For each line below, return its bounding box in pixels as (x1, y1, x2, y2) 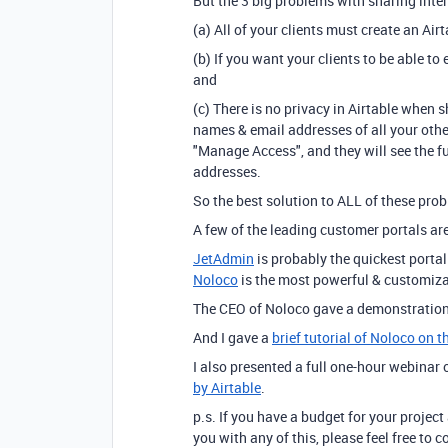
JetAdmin (193, 249, 254, 268)
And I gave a (193, 328, 272, 347)
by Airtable (193, 378, 261, 397)
